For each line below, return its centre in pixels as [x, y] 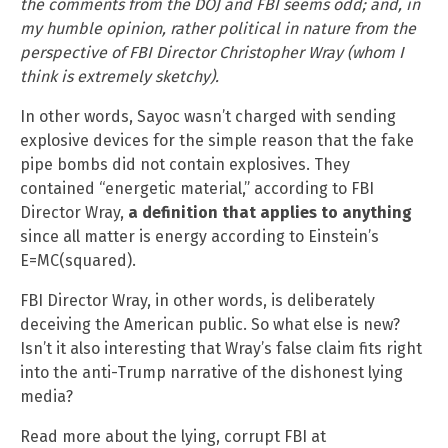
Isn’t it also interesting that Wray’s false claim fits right [221, 348]
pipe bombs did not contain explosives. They [185, 164]
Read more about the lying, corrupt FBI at [173, 436]
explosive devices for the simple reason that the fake [217, 140]
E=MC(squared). [78, 260]
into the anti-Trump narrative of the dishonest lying [211, 372]
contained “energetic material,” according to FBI [197, 188]
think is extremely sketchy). [119, 76]
